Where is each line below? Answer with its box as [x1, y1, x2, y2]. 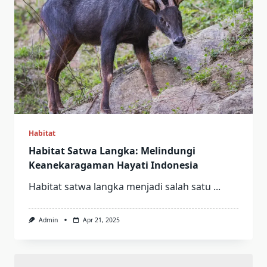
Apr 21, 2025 [82, 215, 120, 224]
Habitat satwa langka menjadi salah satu [29, 179, 211, 193]
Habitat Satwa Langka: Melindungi [29, 144, 195, 157]
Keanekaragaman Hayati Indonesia [29, 158, 198, 172]
